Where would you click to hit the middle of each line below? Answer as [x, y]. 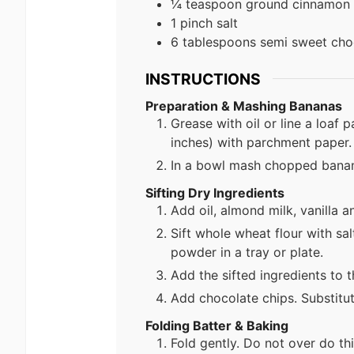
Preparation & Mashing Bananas [244, 106]
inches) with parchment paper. [261, 143]
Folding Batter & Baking [217, 326]
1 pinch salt [204, 23]
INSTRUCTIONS [203, 79]
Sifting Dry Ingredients [215, 193]
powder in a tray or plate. [247, 252]
